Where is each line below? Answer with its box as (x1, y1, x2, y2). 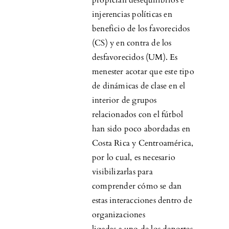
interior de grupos (92, 95, 157, 106)
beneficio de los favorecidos (92, 23, 190, 35)
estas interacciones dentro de (92, 195, 192, 207)
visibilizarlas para (92, 166, 153, 178)
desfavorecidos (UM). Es (92, 52, 178, 63)
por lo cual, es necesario (92, 152, 175, 164)
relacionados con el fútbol (92, 109, 184, 121)
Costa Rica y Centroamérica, (92, 138, 194, 149)
